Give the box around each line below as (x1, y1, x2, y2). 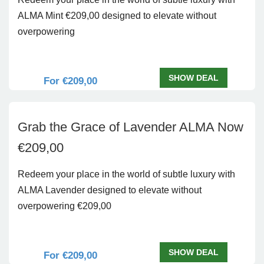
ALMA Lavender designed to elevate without (18, 185, 202, 195)
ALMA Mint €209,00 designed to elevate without (18, 11, 216, 21)
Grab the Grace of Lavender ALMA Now (18, 120, 243, 134)
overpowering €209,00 (18, 201, 111, 211)
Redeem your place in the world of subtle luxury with (18, 169, 235, 179)
